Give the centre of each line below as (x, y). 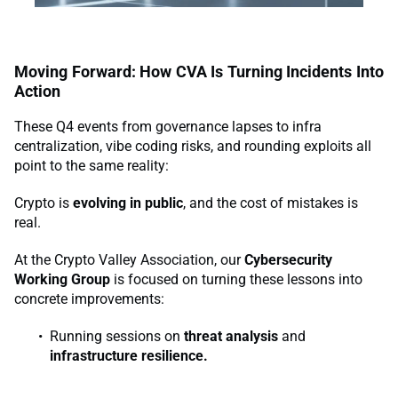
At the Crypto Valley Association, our (129, 259)
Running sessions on (117, 336)
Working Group (62, 279)
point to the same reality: (92, 165)
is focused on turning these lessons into (236, 279)
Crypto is (44, 203)
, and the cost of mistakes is (271, 203)
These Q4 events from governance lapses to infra (168, 126)
